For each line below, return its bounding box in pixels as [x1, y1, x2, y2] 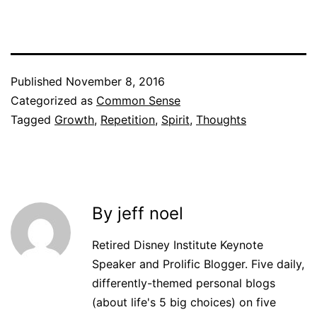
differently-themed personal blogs [92, 276, 275, 291]
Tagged [11, 113, 54, 127]
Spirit [161, 113, 190, 127]
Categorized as [11, 93, 96, 108]
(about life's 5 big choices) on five [92, 295, 276, 310]
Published [11, 74, 66, 89]
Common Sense [96, 93, 180, 108]
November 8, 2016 [66, 74, 165, 89]
